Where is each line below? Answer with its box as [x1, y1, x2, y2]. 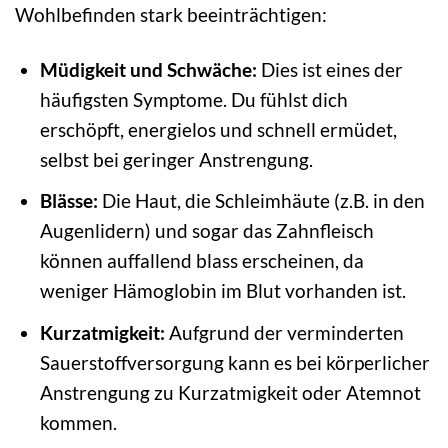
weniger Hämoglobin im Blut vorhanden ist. [39, 279, 406, 303]
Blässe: [39, 189, 98, 213]
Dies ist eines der [256, 57, 403, 81]
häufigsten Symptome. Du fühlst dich [39, 87, 348, 111]
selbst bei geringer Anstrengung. [39, 147, 313, 171]
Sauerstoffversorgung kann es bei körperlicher [39, 350, 430, 374]
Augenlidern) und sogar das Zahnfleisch [39, 219, 374, 243]
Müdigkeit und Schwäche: [39, 57, 257, 81]
